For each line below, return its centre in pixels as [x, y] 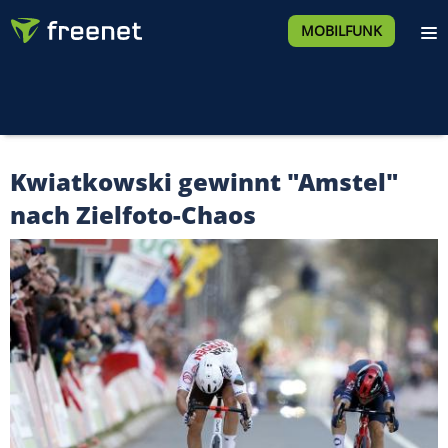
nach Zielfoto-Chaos [133, 214]
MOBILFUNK [341, 30]
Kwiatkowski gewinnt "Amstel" [204, 181]
